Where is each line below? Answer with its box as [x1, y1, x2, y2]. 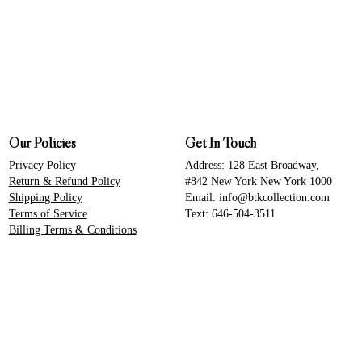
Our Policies [8, 133, 76, 152]
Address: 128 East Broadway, [185, 158, 320, 171]
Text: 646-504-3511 [185, 206, 276, 220]
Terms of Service [8, 206, 87, 220]
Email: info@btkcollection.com [185, 190, 330, 204]
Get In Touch [185, 133, 257, 152]
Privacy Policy [8, 158, 76, 171]
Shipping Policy [8, 190, 82, 204]
